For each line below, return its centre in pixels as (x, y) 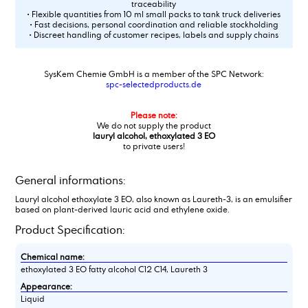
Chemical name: (52, 257)
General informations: (70, 180)
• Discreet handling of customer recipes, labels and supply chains (154, 35)
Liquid (32, 299)
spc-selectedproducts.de (154, 84)
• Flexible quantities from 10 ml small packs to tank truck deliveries (154, 14)
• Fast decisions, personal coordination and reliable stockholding (154, 24)
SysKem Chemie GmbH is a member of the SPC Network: (154, 74)
